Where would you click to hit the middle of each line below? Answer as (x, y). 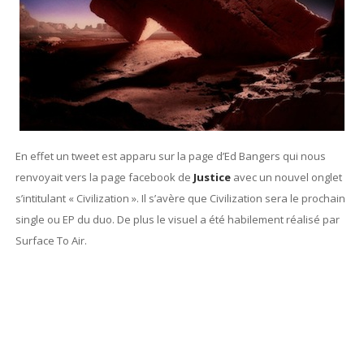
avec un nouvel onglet (286, 177)
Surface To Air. (51, 240)
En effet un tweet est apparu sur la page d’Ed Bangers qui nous (170, 156)
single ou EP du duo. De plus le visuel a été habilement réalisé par (177, 219)
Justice (212, 177)
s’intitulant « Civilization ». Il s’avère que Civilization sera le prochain (180, 198)
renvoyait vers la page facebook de (104, 177)
